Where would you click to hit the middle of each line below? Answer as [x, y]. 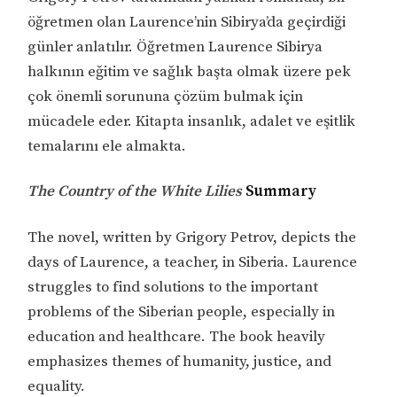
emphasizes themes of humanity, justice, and [180, 362]
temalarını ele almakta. [107, 146]
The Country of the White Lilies [135, 192]
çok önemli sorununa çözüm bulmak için [166, 96]
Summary [280, 192]
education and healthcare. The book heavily [177, 337]
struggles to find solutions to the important [173, 288]
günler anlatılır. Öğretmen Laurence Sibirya [175, 47]
